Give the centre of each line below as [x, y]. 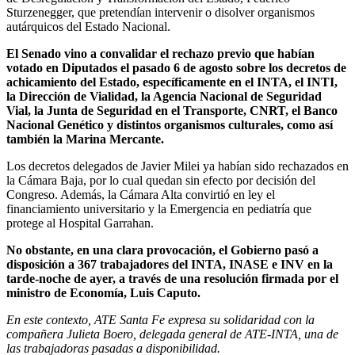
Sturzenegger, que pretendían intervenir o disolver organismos [160, 12]
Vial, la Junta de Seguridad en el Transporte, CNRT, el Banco [172, 110]
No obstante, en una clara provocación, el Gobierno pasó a [162, 250]
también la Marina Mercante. [85, 139]
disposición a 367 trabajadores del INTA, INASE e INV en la [170, 264]
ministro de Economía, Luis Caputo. [103, 292]
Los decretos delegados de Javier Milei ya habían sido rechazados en [177, 166]
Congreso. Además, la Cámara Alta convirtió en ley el [141, 194]
